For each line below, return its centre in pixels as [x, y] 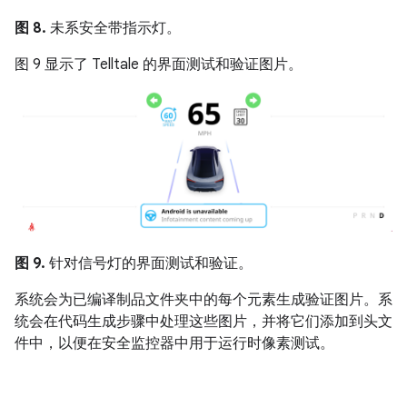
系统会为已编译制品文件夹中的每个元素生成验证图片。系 [203, 300]
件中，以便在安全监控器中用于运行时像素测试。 [174, 344]
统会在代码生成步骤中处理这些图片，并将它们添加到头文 [203, 322]
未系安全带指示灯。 [114, 28]
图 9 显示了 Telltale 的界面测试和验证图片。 [159, 64]
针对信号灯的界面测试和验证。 [149, 264]
